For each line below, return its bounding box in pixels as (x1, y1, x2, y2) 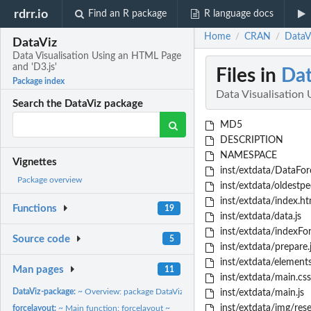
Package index (12, 77, 65, 86)
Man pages (12, 264, 65, 275)
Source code (12, 234, 71, 245)
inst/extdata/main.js (217, 288, 304, 299)
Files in (216, 66, 281, 86)
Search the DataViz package (12, 99, 144, 110)
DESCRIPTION (217, 135, 283, 146)
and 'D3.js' (12, 62, 58, 73)
